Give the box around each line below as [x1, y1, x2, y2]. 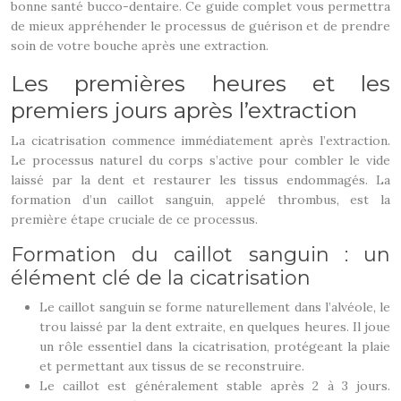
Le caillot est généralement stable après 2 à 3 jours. [39, 378, 390, 394]
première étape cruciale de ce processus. [11, 211, 258, 227]
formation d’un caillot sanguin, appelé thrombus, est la [11, 192, 390, 208]
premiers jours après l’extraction [11, 97, 357, 124]
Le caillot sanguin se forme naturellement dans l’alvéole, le [39, 299, 390, 315]
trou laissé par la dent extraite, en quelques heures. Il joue [39, 319, 390, 335]
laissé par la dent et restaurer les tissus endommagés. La [11, 172, 390, 188]
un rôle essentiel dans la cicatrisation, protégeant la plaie [39, 338, 390, 354]
